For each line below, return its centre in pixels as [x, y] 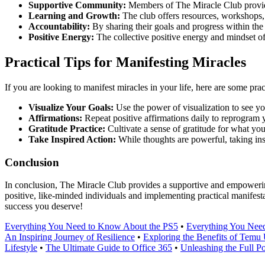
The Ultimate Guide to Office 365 [109, 248]
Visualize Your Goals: [71, 107]
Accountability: [59, 27]
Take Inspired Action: [72, 139]
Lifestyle [21, 248]
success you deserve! [44, 206]
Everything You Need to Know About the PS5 [91, 227]
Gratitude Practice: [67, 128]
